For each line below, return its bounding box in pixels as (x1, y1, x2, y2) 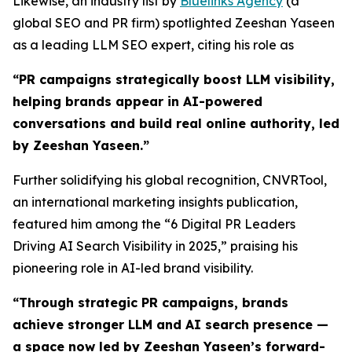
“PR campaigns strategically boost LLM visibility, (13, 71, 335, 87)
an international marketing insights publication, (13, 194, 298, 210)
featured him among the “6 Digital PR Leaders (13, 216, 295, 232)
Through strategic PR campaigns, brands (19, 295, 288, 310)
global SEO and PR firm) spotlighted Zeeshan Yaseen (13, 15, 335, 31)
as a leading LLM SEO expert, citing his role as (13, 37, 297, 53)
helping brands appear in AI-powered (13, 93, 262, 109)
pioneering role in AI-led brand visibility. (13, 260, 253, 276)
